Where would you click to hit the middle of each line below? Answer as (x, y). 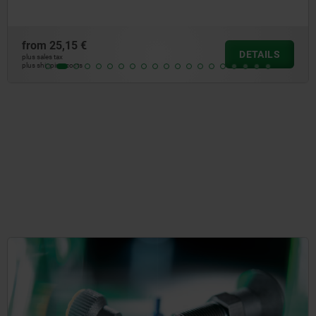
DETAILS (251, 55)
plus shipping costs (44, 66)
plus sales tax (34, 57)
